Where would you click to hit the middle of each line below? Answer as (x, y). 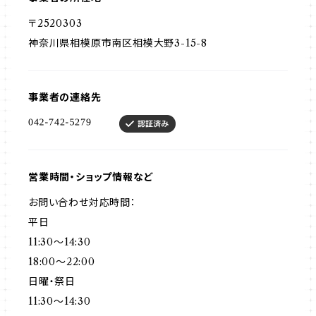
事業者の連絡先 (65, 97)
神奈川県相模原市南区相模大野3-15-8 (118, 43)
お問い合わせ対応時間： (82, 202)
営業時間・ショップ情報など (91, 177)
